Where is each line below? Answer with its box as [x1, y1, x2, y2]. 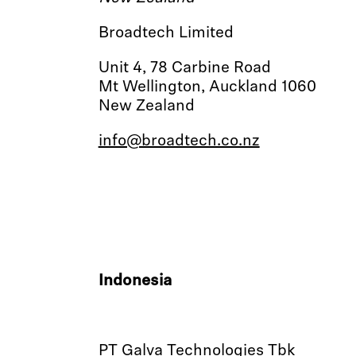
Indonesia [98, 273, 172, 289]
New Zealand [98, 99, 195, 114]
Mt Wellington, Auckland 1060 [98, 79, 316, 95]
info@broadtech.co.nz [98, 133, 260, 149]
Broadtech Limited [98, 25, 234, 41]
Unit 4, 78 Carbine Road [98, 60, 271, 76]
